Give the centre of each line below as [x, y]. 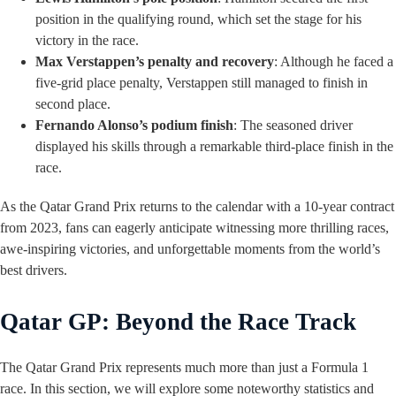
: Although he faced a [334, 62]
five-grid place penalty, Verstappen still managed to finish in [202, 83]
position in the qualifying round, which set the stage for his [198, 19]
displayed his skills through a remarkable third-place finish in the [214, 147]
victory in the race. [87, 41]
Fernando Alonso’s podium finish [134, 126]
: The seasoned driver [293, 126]
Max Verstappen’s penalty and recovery [155, 62]
